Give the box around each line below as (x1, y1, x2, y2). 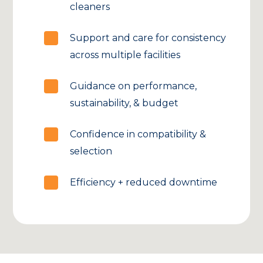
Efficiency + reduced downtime (70, 177, 218, 188)
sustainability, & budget (70, 97, 179, 109)
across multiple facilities (70, 49, 181, 61)
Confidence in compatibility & (70, 129, 207, 140)
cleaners (70, 1, 110, 13)
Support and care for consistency (70, 32, 227, 44)
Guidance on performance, (70, 80, 197, 92)
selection (70, 146, 113, 157)
